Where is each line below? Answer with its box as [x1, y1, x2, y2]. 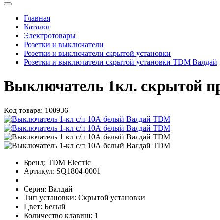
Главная [24, 13, 50, 22]
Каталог [24, 22, 51, 31]
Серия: [24, 184, 46, 193]
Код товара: [4, 106, 43, 114]
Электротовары [24, 31, 76, 40]
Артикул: [24, 166, 55, 175]
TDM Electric [48, 158, 91, 166]
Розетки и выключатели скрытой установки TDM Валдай [24, 57, 217, 66]
